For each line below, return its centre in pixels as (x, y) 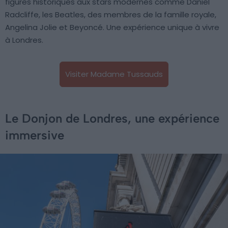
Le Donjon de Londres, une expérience (112, 118)
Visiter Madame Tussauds (114, 74)
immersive (35, 135)
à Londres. (24, 40)
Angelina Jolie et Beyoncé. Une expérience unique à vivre (112, 27)
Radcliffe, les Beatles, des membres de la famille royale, (111, 14)
